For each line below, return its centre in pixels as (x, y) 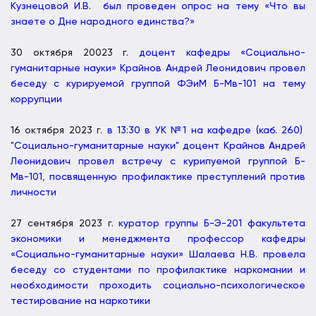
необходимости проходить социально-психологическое (158, 285)
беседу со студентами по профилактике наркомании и (158, 270)
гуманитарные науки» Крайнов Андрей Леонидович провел (158, 68)
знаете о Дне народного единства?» (103, 22)
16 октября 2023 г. (59, 130)
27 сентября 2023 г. (65, 223)
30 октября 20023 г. (75, 53)
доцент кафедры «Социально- (223, 53)
